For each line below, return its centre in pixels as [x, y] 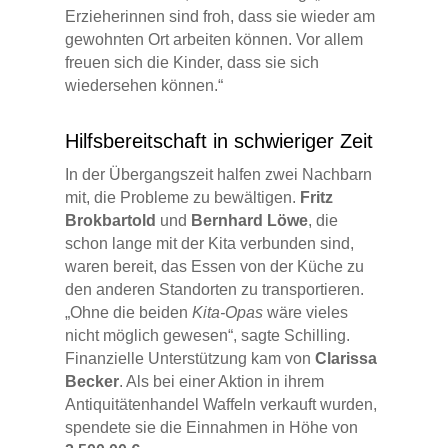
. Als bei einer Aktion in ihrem [221, 382]
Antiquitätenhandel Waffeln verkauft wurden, [220, 405]
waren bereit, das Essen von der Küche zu [214, 267]
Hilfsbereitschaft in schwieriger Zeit [218, 141]
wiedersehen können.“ [143, 86]
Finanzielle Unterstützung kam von [189, 359]
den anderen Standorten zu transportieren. [214, 290]
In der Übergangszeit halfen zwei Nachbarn [218, 175]
